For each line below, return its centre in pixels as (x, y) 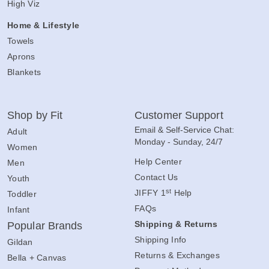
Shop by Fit (35, 115)
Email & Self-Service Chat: (184, 129)
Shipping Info (161, 239)
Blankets (24, 72)
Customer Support (179, 115)
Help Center (158, 161)
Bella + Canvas (37, 257)
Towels (21, 41)
